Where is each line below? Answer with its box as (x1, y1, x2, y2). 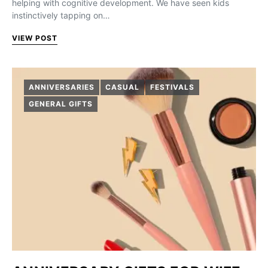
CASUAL (105, 83, 139, 92)
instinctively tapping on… (12, 10, 110, 20)
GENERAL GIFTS (29, 99, 93, 108)
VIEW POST (12, 33, 57, 42)
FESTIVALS (150, 83, 194, 92)
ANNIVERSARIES (29, 83, 95, 92)
